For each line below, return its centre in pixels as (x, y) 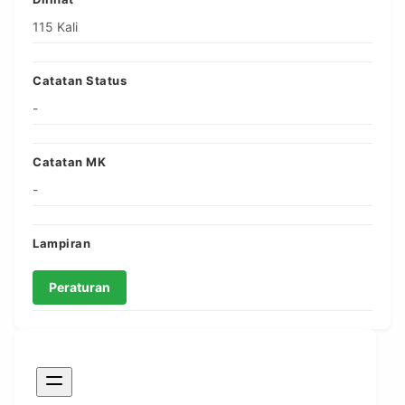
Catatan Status (80, 81)
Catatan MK (69, 162)
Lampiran (61, 244)
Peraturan (80, 287)
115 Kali (55, 27)
